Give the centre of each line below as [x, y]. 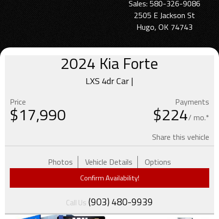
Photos [60, 162]
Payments [192, 101]
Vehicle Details [109, 162]
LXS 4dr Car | [109, 81]
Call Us [76, 202]
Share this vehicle [181, 137]
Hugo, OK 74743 [164, 27]
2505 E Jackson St [164, 15]
